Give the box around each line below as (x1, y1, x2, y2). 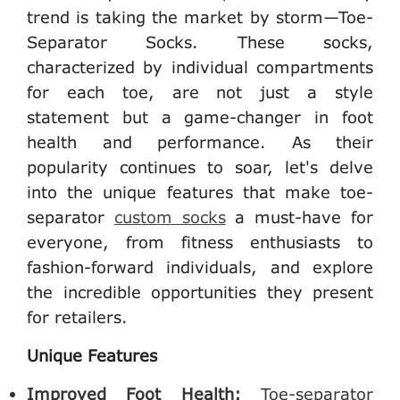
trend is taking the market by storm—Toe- (27, 7, 373, 28)
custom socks (113, 207, 226, 228)
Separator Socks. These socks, (27, 32, 373, 53)
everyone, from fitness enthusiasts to (27, 232, 373, 253)
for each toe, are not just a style (27, 82, 373, 103)
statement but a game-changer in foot (27, 107, 373, 128)
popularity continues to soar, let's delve (27, 157, 373, 178)
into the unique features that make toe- (27, 182, 373, 203)
